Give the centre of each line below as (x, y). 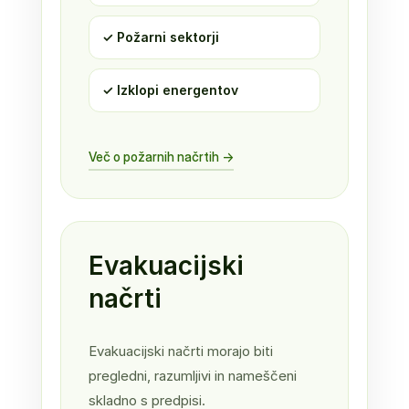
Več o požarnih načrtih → (161, 156)
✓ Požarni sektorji (160, 37)
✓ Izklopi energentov (170, 89)
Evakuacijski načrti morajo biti (180, 351)
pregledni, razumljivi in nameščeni (192, 375)
